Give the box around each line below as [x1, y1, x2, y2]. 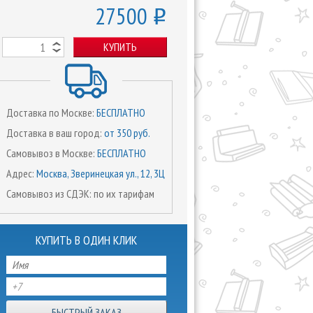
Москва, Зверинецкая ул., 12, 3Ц [36, 166, 165, 180]
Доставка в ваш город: [6, 126, 104, 140]
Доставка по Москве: [6, 105, 96, 119]
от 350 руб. [104, 126, 150, 140]
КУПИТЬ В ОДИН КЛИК [35, 232, 137, 248]
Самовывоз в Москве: [6, 146, 97, 160]
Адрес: [6, 166, 36, 180]
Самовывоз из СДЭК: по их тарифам [6, 187, 154, 201]
